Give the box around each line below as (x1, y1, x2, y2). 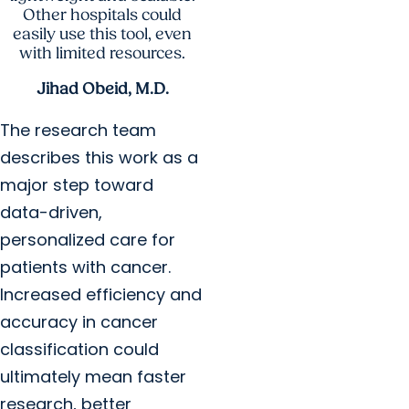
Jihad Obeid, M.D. (36, 79, 169, 100)
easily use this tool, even (13, 25, 192, 45)
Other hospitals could (23, 5, 182, 26)
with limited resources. (19, 44, 185, 64)
